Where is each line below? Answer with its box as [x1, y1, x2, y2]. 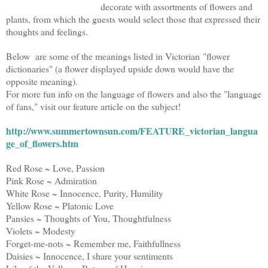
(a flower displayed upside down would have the [55, 62, 234, 75]
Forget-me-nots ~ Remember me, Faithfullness [6, 236, 181, 249]
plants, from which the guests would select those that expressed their [6, 12, 260, 25]
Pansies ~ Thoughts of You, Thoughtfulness [6, 211, 171, 224]
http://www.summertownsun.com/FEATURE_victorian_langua [6, 123, 258, 138]
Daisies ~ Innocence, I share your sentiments [6, 249, 173, 262]
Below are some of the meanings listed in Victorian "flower [6, 49, 230, 62]
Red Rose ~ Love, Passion [6, 161, 105, 174]
